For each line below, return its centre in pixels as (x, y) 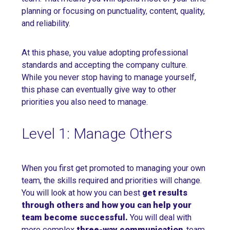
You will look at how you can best (82, 193)
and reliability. (46, 24)
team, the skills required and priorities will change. (112, 180)
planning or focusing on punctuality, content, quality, (113, 11)
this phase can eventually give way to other (99, 89)
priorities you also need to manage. (85, 102)
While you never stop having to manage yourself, (109, 77)
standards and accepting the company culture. (104, 65)
